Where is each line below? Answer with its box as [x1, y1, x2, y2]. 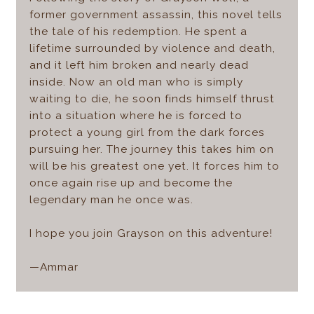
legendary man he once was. [29, 193, 193, 207]
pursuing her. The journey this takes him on [29, 143, 274, 156]
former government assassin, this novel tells [29, 8, 282, 22]
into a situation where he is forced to [29, 109, 243, 123]
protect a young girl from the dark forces [29, 126, 265, 139]
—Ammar [29, 261, 78, 274]
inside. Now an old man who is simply [29, 76, 243, 89]
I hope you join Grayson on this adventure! [29, 227, 273, 240]
